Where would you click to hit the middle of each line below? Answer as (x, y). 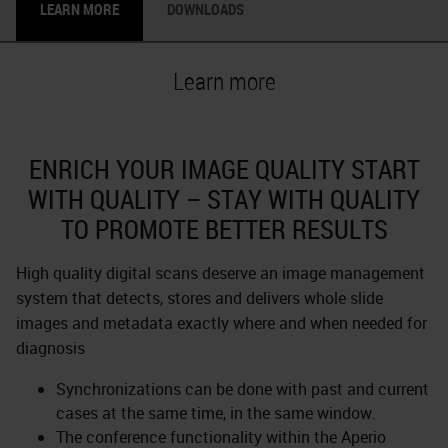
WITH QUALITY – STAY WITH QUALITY (224, 199)
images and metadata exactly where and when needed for (221, 323)
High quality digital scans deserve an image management (220, 273)
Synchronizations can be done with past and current (242, 389)
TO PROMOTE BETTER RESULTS (224, 229)
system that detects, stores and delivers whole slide (199, 298)
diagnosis (50, 348)
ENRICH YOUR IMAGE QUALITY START (224, 169)
